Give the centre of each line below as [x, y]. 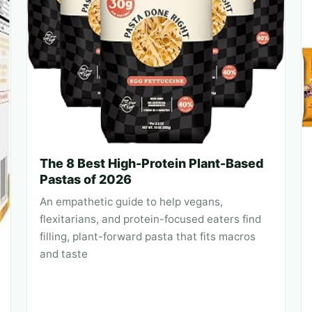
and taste [64, 254]
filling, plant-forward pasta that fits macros [148, 237]
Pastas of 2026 [86, 180]
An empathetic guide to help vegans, [131, 202]
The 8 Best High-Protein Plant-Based [151, 164]
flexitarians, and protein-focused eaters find [150, 219]
